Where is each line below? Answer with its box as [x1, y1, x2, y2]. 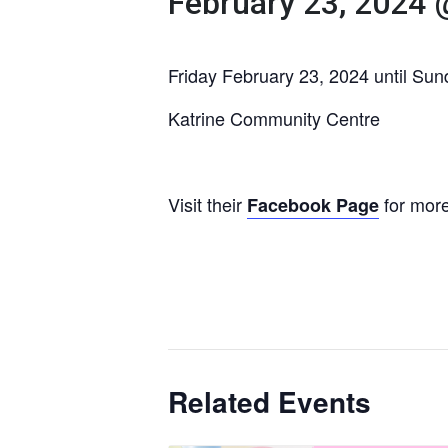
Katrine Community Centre [168, 105, 380, 131]
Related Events [168, 381, 371, 422]
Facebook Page [247, 192, 379, 218]
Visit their [168, 191, 247, 217]
